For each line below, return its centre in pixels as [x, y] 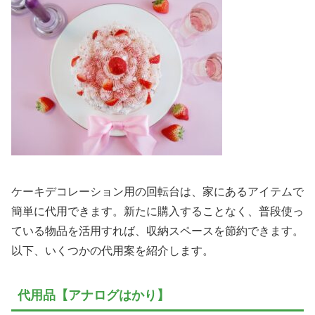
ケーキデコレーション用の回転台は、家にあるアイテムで [157, 192]
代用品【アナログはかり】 [94, 295]
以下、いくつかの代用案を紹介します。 [112, 251]
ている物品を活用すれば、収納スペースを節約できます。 [157, 231]
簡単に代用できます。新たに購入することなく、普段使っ [157, 212]
